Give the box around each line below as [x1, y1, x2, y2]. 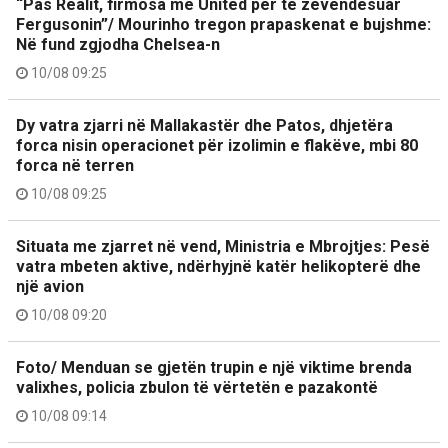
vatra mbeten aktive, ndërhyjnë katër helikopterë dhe [16, 256, 421, 276]
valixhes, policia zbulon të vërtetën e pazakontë [16, 377, 378, 397]
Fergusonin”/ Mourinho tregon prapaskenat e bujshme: [16, 14, 431, 34]
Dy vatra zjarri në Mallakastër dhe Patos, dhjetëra [16, 115, 393, 135]
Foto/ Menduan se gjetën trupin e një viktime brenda [16, 357, 412, 377]
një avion [16, 276, 84, 296]
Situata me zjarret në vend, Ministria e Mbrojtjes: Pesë [16, 236, 430, 256]
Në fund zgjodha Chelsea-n [16, 34, 220, 54]
